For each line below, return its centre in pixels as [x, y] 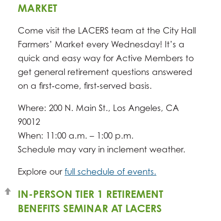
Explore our [41, 172]
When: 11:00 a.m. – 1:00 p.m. [76, 136]
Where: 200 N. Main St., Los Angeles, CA [98, 108]
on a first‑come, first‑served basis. [85, 86]
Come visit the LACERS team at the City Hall [107, 31]
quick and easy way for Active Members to [106, 58]
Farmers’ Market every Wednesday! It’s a [101, 44]
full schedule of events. [110, 172]
